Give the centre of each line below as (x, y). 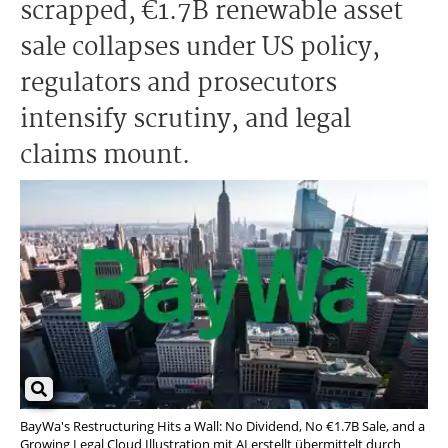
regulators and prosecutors (178, 84)
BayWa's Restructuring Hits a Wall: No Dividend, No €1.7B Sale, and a (222, 426)
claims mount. (105, 156)
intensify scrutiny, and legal (185, 120)
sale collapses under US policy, (200, 48)
